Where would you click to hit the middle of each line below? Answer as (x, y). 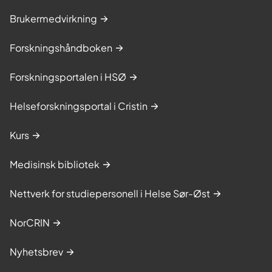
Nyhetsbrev (36, 251)
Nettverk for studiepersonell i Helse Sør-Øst (110, 193)
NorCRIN (30, 222)
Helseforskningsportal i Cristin (79, 106)
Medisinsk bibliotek (55, 164)
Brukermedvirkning (53, 18)
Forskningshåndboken (61, 47)
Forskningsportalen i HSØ (68, 76)
